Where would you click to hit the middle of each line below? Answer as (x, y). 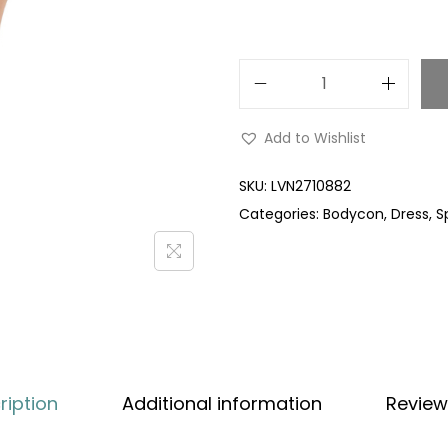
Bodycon (353, 213)
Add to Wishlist (315, 137)
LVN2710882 (311, 185)
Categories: (281, 213)
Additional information (222, 403)
